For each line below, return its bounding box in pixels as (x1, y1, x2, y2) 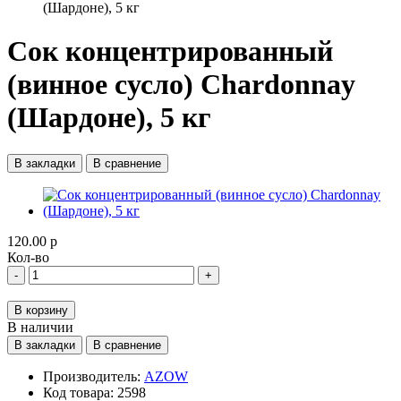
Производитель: (43, 368, 141, 384)
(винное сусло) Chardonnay (7, 68, 355, 101)
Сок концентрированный (7, 35, 333, 68)
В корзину (14, 303, 68, 317)
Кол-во (7, 249, 49, 265)
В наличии (7, 319, 73, 335)
